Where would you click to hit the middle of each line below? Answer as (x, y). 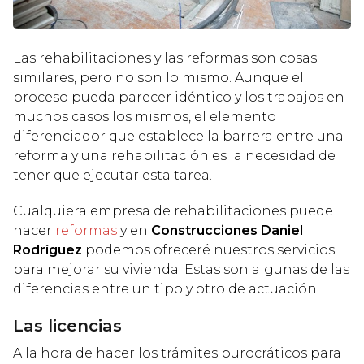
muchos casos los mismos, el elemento (145, 117)
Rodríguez (48, 250)
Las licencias (67, 326)
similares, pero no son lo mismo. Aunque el (158, 78)
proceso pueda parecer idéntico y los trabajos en (179, 97)
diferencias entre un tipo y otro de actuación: (166, 289)
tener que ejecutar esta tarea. (113, 175)
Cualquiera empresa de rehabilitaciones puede (173, 211)
